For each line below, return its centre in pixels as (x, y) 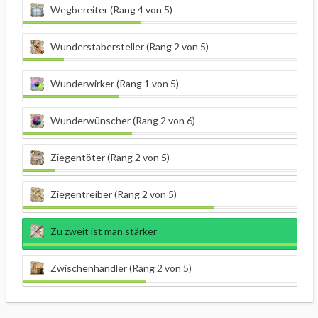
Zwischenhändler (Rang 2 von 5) (121, 268)
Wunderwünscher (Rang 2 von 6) (123, 121)
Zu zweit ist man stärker (104, 231)
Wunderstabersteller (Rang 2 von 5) (130, 47)
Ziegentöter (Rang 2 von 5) (110, 158)
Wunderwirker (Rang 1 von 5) (115, 84)
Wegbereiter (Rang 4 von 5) (111, 10)
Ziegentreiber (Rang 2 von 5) (114, 194)
